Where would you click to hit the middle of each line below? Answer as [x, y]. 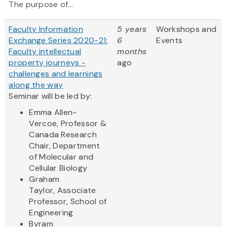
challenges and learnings [56, 74]
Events [169, 41]
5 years [132, 29]
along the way [36, 85]
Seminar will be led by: [51, 96]
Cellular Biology [59, 168]
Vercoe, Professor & [68, 124]
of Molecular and [61, 157]
